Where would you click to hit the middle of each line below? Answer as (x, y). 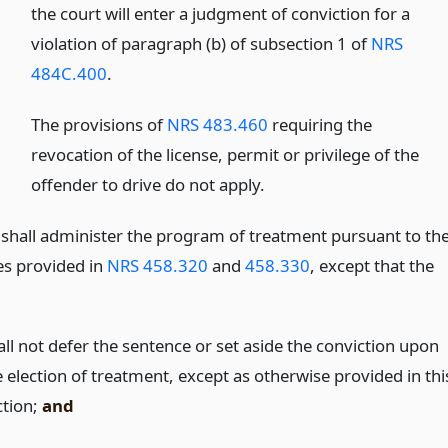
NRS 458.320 (157, 265)
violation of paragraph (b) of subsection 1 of (201, 43)
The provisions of (99, 124)
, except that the (371, 265)
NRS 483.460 (218, 124)
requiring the (320, 124)
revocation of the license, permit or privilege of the (225, 154)
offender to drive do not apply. (148, 184)
